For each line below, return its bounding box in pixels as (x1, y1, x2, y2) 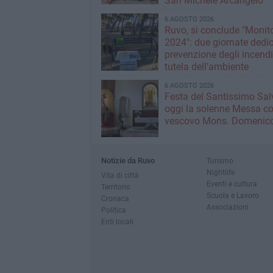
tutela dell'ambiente (164, 61, 249, 73)
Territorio (101, 182, 130, 191)
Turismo (206, 156, 233, 165)
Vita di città (101, 171, 139, 180)
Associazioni (206, 202, 249, 211)
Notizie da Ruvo (101, 156, 155, 165)
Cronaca (101, 194, 129, 203)
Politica (101, 205, 126, 214)
